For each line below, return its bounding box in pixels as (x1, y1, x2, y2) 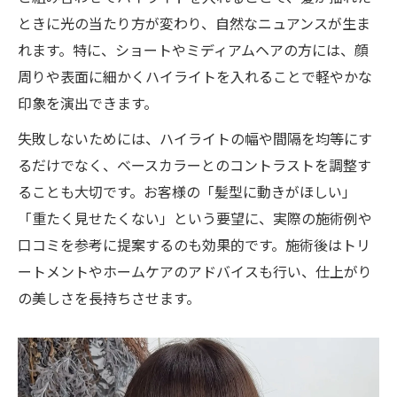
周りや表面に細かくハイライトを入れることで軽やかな (18, 65, 372, 87)
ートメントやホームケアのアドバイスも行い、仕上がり (18, 260, 372, 282)
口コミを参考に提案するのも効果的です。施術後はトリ (18, 233, 370, 255)
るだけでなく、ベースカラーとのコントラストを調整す (18, 153, 371, 175)
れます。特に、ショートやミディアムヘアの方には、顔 (18, 38, 369, 60)
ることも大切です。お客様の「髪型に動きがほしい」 (18, 180, 356, 202)
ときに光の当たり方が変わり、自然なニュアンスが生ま (18, 12, 370, 34)
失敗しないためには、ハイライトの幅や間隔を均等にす (18, 127, 372, 149)
